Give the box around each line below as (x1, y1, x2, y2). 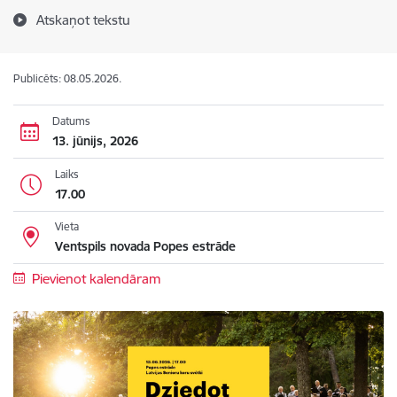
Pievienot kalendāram (31, 270, 160, 287)
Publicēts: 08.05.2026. (13, 72, 121, 85)
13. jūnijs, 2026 (51, 132, 138, 149)
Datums (51, 113, 90, 128)
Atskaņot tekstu (36, 12, 130, 28)
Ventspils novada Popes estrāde (54, 238, 236, 254)
